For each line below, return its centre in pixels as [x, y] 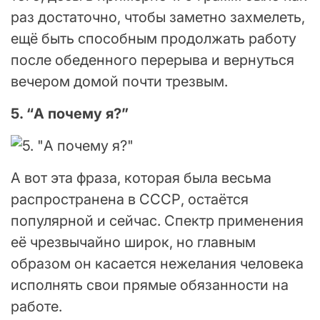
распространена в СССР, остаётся [130, 199]
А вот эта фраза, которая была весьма [141, 177]
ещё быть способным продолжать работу [154, 38]
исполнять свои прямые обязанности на [150, 285]
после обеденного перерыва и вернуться [152, 60]
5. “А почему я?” [70, 113]
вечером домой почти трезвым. [119, 81]
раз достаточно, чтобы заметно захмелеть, [158, 17]
